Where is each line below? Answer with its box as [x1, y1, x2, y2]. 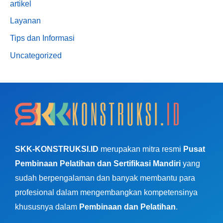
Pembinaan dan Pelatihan [79, 202, 176, 211]
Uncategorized [10, 51, 62, 60]
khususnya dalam [15, 202, 79, 211]
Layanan [10, 16, 41, 25]
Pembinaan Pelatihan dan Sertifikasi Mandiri [15, 159, 181, 168]
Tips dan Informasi [10, 34, 75, 43]
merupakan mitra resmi [99, 144, 183, 153]
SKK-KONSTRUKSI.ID [15, 144, 99, 153]
